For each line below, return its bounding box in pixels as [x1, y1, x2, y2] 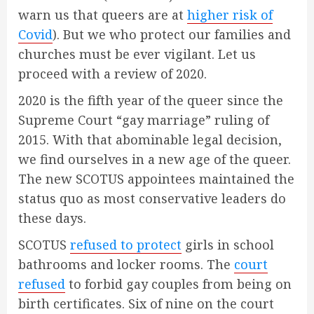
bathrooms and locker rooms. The [18, 256, 234, 273]
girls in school [182, 236, 274, 254]
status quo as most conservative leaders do [18, 190, 286, 207]
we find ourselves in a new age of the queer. [18, 151, 291, 168]
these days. [18, 210, 86, 227]
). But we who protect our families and [53, 26, 291, 43]
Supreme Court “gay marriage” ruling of [18, 111, 269, 129]
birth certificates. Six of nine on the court [18, 295, 274, 313]
